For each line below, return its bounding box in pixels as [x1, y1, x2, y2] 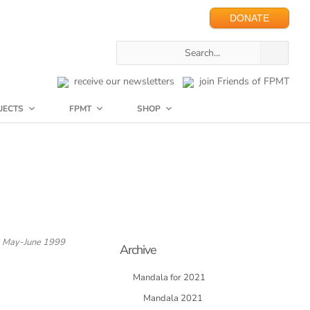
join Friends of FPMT [194, 75, 289, 88]
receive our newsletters [69, 75, 174, 88]
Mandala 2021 [143, 292, 203, 304]
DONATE [230, 12, 269, 24]
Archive [120, 241, 156, 258]
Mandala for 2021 [133, 271, 206, 284]
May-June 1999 [2, 236, 65, 248]
